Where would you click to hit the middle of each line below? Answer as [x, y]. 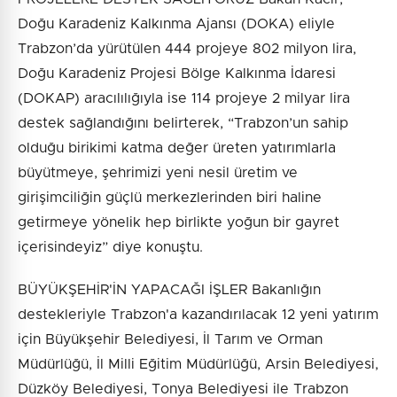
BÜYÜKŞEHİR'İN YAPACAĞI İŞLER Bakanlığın [169, 290]
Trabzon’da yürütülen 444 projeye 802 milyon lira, [187, 49]
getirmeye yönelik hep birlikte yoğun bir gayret [179, 223]
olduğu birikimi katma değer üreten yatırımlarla [177, 148]
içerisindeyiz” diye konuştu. [110, 248]
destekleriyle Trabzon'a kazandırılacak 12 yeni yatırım [198, 315]
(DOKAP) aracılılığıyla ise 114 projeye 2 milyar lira [184, 99]
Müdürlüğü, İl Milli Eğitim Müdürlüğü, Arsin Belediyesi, [198, 365]
